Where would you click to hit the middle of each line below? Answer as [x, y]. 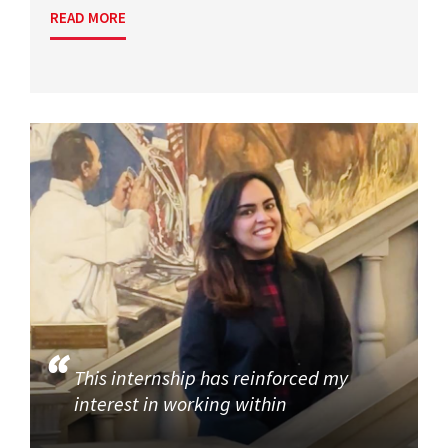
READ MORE [88, 17]
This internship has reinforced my [211, 377]
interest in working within [181, 403]
